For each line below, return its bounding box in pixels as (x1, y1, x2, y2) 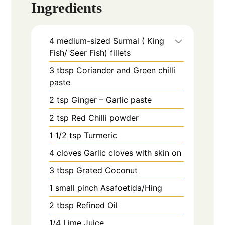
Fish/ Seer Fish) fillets (49, 47, 131, 58)
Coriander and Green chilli (76, 65, 176, 75)
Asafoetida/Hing (100, 182, 163, 193)
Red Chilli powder (71, 112, 139, 123)
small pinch (55, 182, 98, 193)
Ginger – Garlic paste (71, 94, 152, 105)
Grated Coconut (76, 165, 138, 175)
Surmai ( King (113, 35, 165, 46)
